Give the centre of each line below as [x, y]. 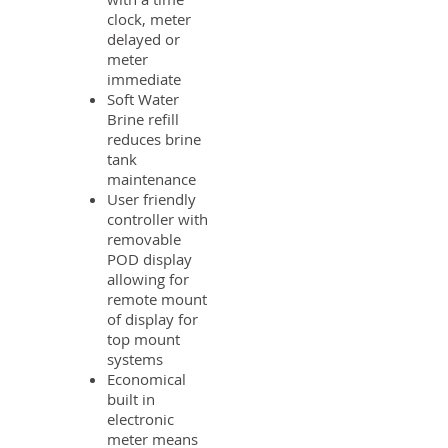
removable [144, 239]
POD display [149, 259]
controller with [157, 219]
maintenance [151, 179]
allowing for [148, 279]
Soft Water [143, 99]
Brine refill [143, 119]
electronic [140, 419]
